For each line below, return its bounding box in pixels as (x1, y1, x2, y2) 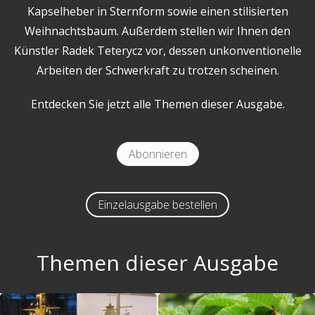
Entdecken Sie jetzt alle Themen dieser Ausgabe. (30, 96, 285, 112)
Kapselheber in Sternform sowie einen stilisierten (27, 4, 288, 20)
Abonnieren (128, 146, 187, 162)
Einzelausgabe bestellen (98, 197, 217, 213)
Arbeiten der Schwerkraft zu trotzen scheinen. (36, 63, 279, 79)
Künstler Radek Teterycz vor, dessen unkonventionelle (13, 43, 302, 59)
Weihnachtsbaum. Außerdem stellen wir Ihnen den (25, 23, 290, 39)
